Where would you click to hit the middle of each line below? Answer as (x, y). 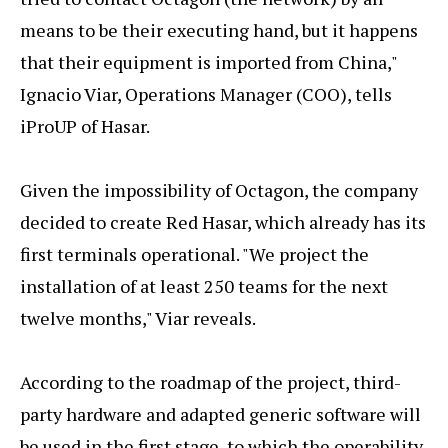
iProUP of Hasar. (85, 125)
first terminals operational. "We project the (194, 253)
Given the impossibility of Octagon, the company (219, 189)
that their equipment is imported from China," (208, 61)
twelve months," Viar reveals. (138, 317)
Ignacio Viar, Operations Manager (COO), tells (206, 93)
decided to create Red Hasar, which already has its (223, 221)
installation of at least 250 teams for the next (204, 285)
